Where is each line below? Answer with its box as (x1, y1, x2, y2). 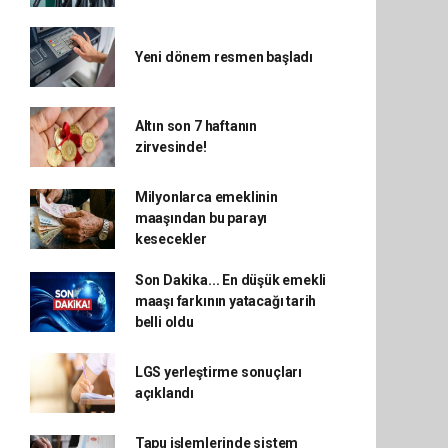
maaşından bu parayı (134, 210, 268, 226)
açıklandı (134, 385, 195, 401)
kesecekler (134, 231, 207, 247)
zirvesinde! (134, 139, 207, 155)
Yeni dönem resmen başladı (134, 48, 314, 65)
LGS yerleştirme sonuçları (134, 364, 303, 380)
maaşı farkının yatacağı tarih (134, 293, 317, 309)
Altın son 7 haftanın (134, 118, 257, 134)
